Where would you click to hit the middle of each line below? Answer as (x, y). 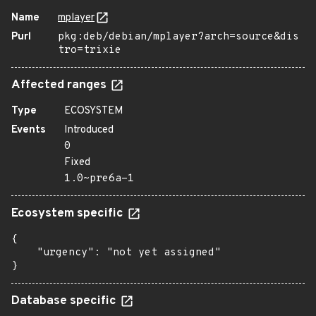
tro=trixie (90, 50)
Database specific (65, 301)
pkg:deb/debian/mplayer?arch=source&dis (178, 37)
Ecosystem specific (69, 214)
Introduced (89, 130)
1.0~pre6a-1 (99, 179)
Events (29, 130)
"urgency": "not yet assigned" (116, 253)
